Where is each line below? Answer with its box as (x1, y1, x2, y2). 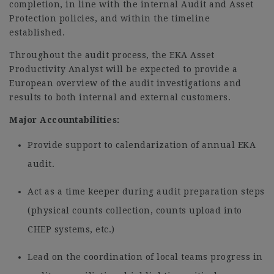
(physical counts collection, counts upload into (28, 206, 242, 215)
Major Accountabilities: (9, 115, 120, 125)
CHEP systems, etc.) (28, 224, 115, 234)
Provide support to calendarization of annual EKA (28, 140, 256, 150)
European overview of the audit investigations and (9, 78, 242, 88)
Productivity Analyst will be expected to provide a (9, 64, 237, 74)
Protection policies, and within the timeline (9, 13, 210, 23)
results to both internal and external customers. (9, 92, 231, 102)
